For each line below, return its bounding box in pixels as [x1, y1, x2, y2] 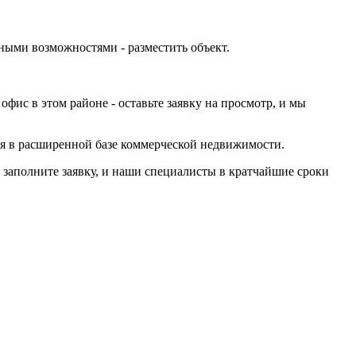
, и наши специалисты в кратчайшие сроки [95, 164, 329, 179]
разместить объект [128, 41, 226, 55]
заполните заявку [3, 164, 95, 179]
